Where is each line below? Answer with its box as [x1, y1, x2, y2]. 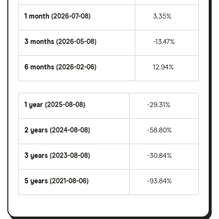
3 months [24, 38, 56, 45]
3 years [24, 152, 50, 159]
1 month [24, 13, 51, 20]
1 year [24, 101, 45, 109]
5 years [24, 177, 50, 185]
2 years [24, 127, 50, 134]
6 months [24, 64, 56, 71]
